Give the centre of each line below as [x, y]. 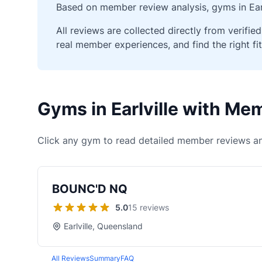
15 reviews [149, 207]
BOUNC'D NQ [90, 189]
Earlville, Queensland [103, 226]
